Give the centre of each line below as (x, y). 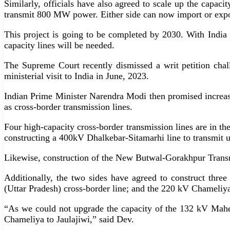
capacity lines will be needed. (59, 45)
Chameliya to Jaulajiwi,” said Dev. (69, 219)
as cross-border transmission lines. (68, 107)
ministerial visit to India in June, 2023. (76, 76)
